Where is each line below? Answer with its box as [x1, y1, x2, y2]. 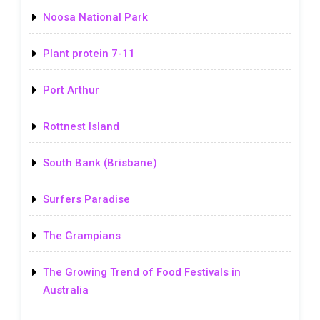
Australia [43, 283, 89, 296]
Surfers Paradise [43, 192, 130, 206]
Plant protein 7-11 [43, 46, 135, 60]
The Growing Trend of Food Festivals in [43, 265, 241, 279]
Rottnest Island [43, 119, 119, 133]
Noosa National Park [43, 10, 148, 24]
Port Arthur [43, 83, 99, 96]
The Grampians [43, 229, 121, 242]
